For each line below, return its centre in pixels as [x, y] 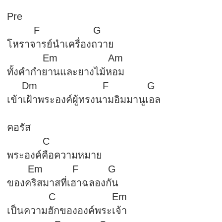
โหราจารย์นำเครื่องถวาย [60, 44]
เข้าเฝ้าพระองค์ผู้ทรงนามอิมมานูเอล [83, 100]
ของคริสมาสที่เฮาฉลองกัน [62, 183]
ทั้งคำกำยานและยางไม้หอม [65, 72]
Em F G [61, 169]
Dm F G [81, 86]
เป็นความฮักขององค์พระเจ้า [67, 211]
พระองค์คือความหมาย [54, 155]
